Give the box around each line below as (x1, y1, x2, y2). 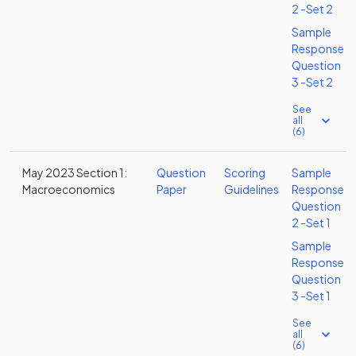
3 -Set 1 (292, 288, 331, 303)
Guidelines (224, 182, 279, 196)
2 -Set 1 (292, 215, 331, 230)
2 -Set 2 (292, 2, 333, 16)
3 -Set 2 (292, 75, 333, 89)
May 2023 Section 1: (22, 165, 127, 180)
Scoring (224, 165, 265, 180)
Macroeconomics (22, 182, 115, 196)
